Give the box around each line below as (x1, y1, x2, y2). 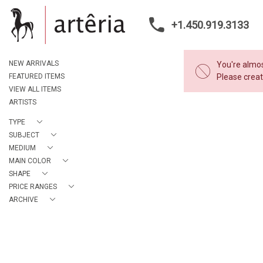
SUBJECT (9, 131, 39, 139)
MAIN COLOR (9, 157, 51, 165)
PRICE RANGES (9, 183, 57, 191)
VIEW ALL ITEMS (9, 85, 61, 93)
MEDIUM (9, 144, 36, 152)
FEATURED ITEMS (9, 72, 65, 80)
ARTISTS (9, 98, 36, 106)
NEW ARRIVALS (9, 59, 59, 68)
